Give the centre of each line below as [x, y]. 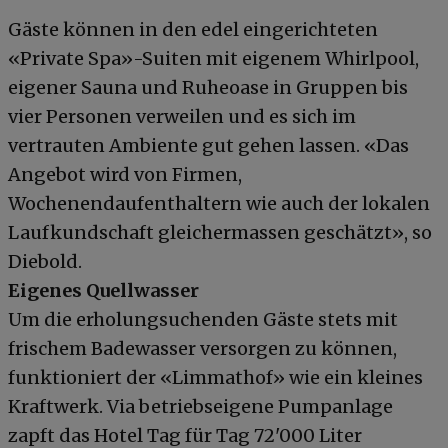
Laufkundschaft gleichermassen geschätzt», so [220, 233]
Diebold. [45, 262]
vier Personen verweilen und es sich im [182, 117]
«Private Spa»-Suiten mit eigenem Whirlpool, [213, 59]
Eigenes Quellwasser [103, 291]
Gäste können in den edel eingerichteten [193, 30]
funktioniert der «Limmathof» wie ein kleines [215, 378]
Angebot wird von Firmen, [125, 175]
